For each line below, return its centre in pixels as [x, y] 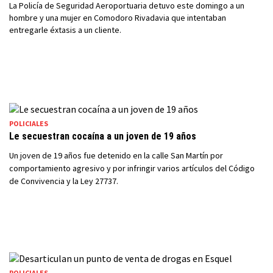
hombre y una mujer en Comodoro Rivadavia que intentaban [118, 18]
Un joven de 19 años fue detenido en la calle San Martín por [116, 155]
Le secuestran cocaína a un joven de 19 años [103, 136]
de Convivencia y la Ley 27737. [64, 181]
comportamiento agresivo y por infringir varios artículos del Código [132, 168]
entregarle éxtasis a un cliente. [65, 30]
